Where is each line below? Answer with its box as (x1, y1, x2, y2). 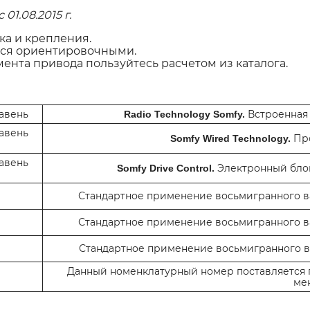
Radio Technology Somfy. (124, 109, 245, 120)
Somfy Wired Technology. (170, 133, 291, 144)
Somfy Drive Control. (116, 163, 215, 174)
